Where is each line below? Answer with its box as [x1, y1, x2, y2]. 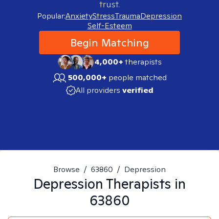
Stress [92, 11, 115, 21]
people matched [109, 72, 167, 83]
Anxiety [66, 11, 92, 21]
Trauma [115, 11, 140, 21]
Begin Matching [70, 36, 149, 49]
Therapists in [103, 175, 186, 193]
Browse [53, 164, 80, 175]
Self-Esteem [87, 21, 132, 31]
